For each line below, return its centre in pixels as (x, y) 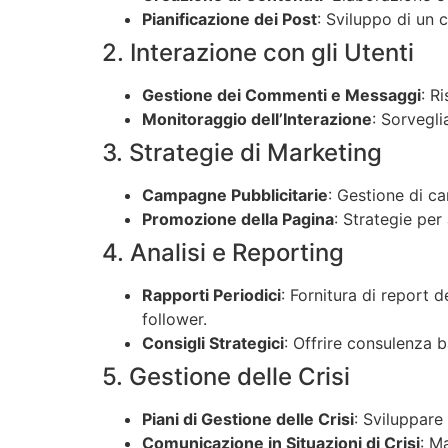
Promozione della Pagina (238, 219)
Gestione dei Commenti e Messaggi (281, 95)
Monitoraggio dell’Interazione (257, 119)
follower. (174, 319)
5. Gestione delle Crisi (226, 377)
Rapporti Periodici (211, 295)
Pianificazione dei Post (229, 19)
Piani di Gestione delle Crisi (248, 419)
